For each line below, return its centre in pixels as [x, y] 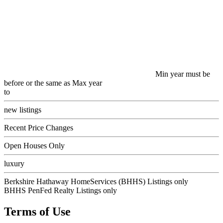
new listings [23, 110]
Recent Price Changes [39, 128]
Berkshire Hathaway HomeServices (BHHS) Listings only [96, 181]
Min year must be [183, 74]
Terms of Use [37, 211]
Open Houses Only [34, 146]
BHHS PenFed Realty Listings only [60, 190]
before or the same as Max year [53, 83]
